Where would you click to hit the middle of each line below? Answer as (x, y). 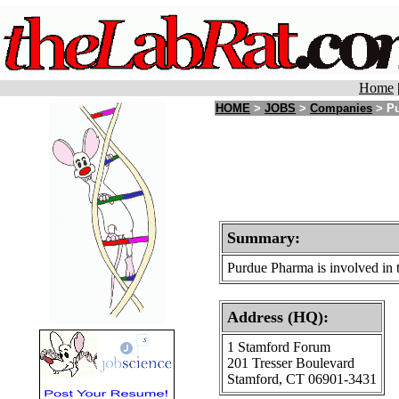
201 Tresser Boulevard (291, 363)
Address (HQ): (278, 317)
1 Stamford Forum (279, 347)
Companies (341, 108)
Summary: (264, 238)
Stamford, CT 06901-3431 (302, 379)
